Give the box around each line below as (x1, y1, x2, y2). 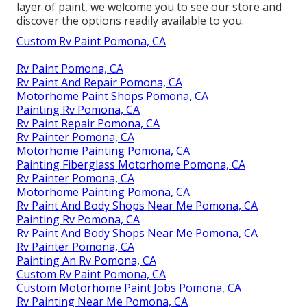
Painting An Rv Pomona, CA (16, 252, 156, 268)
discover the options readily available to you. (16, 12, 244, 28)
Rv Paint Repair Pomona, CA (16, 115, 160, 131)
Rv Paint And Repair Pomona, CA (16, 74, 182, 90)
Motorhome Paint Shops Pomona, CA (16, 88, 208, 103)
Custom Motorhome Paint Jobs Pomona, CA (16, 280, 241, 295)
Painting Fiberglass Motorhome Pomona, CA (16, 156, 245, 172)
